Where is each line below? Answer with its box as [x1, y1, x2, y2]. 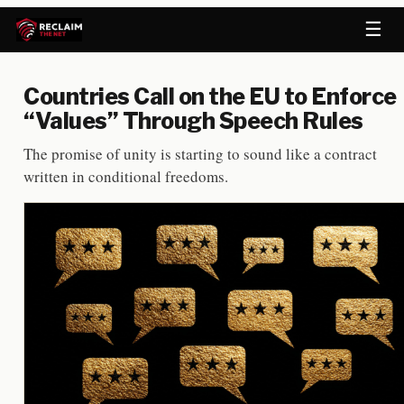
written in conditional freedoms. [23, 166, 228, 187]
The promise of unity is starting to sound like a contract [23, 143, 377, 164]
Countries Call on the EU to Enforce [23, 83, 397, 110]
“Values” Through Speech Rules [23, 107, 363, 134]
